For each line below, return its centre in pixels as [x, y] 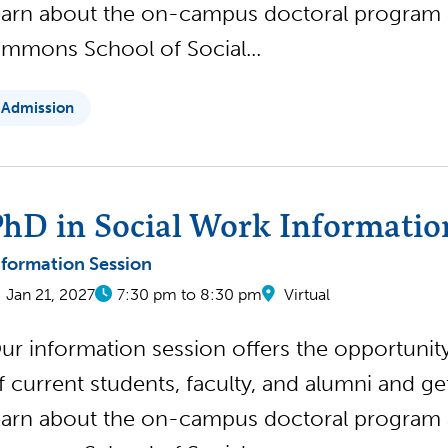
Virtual [307, 294]
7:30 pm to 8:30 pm [189, 294]
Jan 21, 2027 [50, 294]
